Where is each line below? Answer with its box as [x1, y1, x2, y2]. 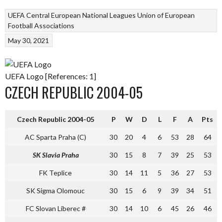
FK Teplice [39, 168, 72, 177]
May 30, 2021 [8, 36, 50, 45]
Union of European [137, 11, 195, 20]
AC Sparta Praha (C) [25, 132, 86, 141]
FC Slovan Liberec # [25, 204, 86, 213]
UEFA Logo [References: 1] [5, 71, 96, 81]
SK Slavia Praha [32, 150, 79, 159]
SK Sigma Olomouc [26, 186, 85, 195]
